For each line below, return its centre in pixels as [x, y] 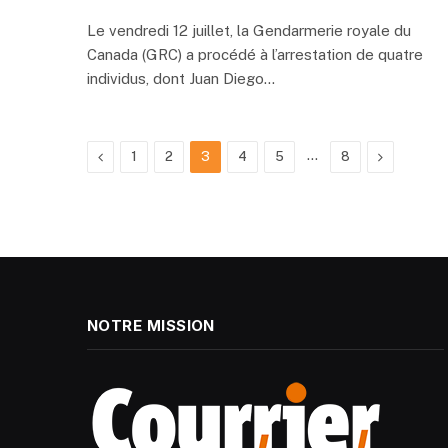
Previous [130, 156]
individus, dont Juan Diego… [181, 79]
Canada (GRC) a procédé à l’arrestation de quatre [255, 55]
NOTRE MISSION [151, 326]
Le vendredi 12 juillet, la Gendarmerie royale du [249, 31]
